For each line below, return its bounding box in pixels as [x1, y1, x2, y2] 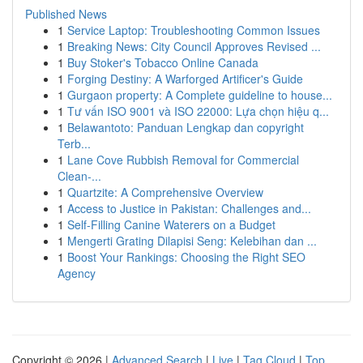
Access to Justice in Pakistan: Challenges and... [67, 200, 311, 216]
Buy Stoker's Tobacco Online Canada [67, 54, 258, 70]
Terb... [58, 135, 91, 152]
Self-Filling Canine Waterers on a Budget [67, 216, 275, 233]
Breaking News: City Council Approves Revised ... [67, 38, 321, 54]
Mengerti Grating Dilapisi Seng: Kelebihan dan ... [67, 233, 317, 249]
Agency [58, 265, 96, 281]
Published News [25, 6, 107, 22]
